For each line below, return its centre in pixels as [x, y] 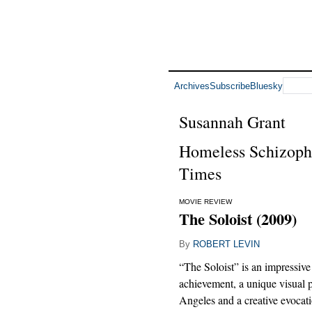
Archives [192, 86]
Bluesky [266, 86]
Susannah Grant [232, 122]
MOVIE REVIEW [205, 202]
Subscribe [230, 86]
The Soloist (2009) [238, 219]
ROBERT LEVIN [226, 244]
